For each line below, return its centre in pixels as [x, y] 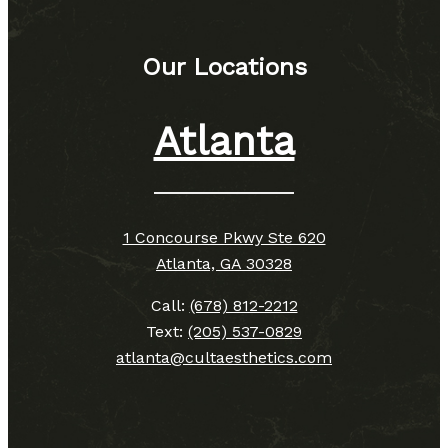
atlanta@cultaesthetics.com [224, 357]
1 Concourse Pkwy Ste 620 [224, 237]
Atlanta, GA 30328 [224, 263]
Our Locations [224, 66]
